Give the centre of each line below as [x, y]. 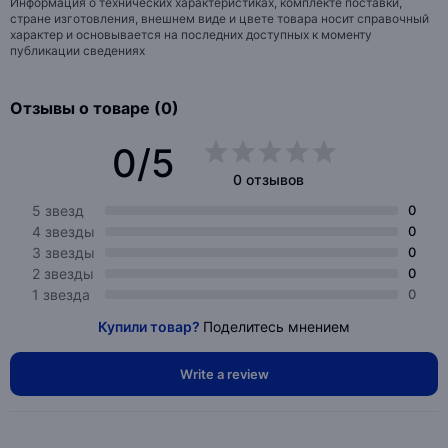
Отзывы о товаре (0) [94, 108]
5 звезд [58, 210]
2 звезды [63, 273]
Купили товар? [150, 326]
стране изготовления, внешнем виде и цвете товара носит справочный [219, 18]
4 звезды [63, 231]
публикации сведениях [77, 50]
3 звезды [63, 252]
